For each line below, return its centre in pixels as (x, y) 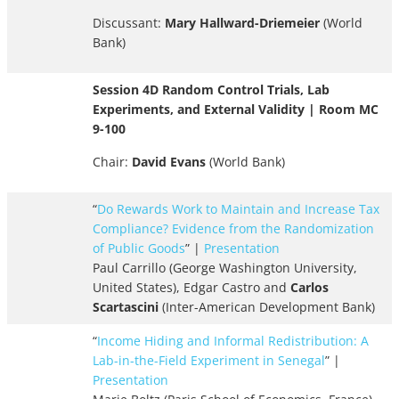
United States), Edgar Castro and (191, 288)
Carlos (309, 288)
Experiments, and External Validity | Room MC (236, 110)
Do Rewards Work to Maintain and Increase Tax (238, 209)
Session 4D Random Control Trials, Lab (211, 90)
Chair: (112, 162)
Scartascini (126, 307)
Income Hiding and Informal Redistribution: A (233, 341)
